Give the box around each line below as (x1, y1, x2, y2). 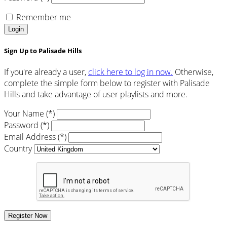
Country (4, 142, 32, 154)
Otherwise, (173, 66, 213, 78)
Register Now (8, 211, 47, 219)
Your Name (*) (4, 107, 55, 119)
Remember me (16, 12, 71, 23)
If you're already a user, (4, 66, 88, 78)
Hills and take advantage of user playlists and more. (4, 88, 187, 100)
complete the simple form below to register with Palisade (4, 77, 210, 89)
